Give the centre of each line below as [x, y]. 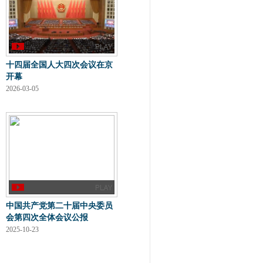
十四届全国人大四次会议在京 [59, 65]
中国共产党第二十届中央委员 [59, 206]
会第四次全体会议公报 [47, 218]
